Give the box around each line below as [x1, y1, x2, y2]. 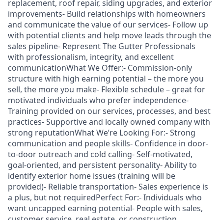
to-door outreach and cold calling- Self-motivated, [8, 149, 192, 160]
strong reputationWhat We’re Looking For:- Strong [8, 127, 195, 138]
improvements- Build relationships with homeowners [8, 8, 206, 19]
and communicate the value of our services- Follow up [8, 19, 208, 30]
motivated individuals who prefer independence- [8, 95, 189, 106]
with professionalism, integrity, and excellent [8, 52, 174, 62]
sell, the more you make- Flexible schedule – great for [8, 84, 205, 95]
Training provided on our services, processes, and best [8, 106, 211, 116]
